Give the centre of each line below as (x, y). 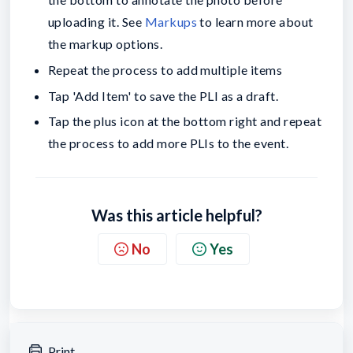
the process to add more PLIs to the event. (169, 143)
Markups (171, 22)
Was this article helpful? (176, 216)
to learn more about (255, 22)
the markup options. (106, 44)
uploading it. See (97, 22)
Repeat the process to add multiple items (165, 69)
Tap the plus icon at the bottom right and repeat (185, 121)
